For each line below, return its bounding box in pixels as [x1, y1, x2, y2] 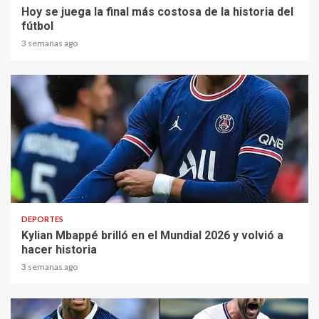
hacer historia [21, 242, 97, 256]
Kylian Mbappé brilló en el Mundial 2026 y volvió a [21, 228, 283, 242]
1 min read [21, 180, 64, 191]
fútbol [21, 19, 53, 33]
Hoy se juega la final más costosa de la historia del [21, 4, 293, 19]
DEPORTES [21, 214, 63, 224]
